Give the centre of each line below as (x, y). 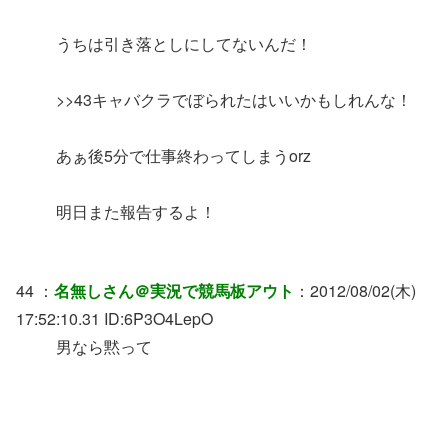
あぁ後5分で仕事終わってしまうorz (183, 156)
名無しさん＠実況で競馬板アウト (174, 290)
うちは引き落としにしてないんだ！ (184, 44)
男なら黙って (104, 346)
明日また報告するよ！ (136, 212)
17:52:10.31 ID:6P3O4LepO (114, 318)
